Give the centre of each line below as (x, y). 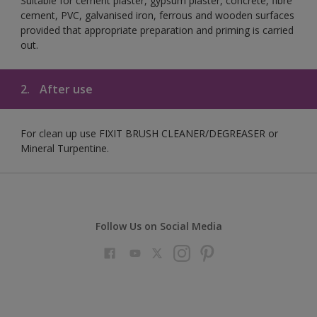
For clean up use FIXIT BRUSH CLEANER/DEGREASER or (149, 133)
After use (65, 89)
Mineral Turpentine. (65, 148)
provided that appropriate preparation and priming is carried (157, 30)
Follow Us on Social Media (158, 226)
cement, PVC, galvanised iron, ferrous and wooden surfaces (157, 15)
